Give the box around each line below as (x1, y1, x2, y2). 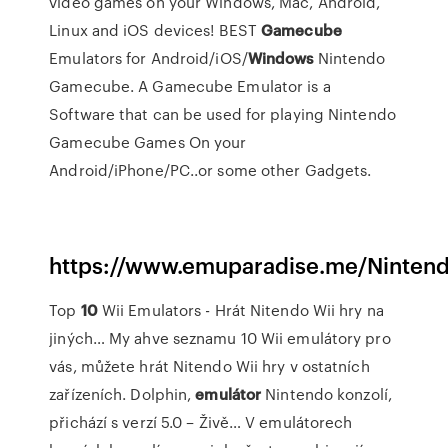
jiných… (49, 327, 105, 349)
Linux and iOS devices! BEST (49, 19, 262, 41)
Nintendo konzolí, (261, 383, 392, 405)
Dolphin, (130, 383, 196, 405)
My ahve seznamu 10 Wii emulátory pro (104, 327, 391, 349)
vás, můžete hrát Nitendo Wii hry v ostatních (49, 355, 370, 377)
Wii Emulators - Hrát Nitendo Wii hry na (97, 299, 384, 321)
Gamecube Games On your (49, 131, 247, 153)
